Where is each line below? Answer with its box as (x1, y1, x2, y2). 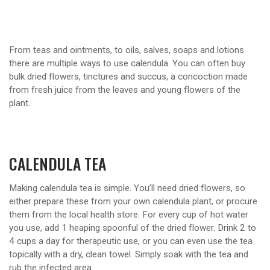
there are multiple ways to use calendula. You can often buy (9, 58, 245, 69)
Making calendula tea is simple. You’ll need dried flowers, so (9, 182, 245, 193)
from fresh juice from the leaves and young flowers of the (9, 84, 240, 96)
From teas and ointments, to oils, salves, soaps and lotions (9, 45, 244, 56)
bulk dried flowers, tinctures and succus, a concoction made (9, 71, 248, 83)
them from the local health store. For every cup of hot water (9, 209, 248, 220)
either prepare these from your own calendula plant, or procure (9, 195, 257, 207)
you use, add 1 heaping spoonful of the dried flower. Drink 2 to (9, 222, 256, 233)
